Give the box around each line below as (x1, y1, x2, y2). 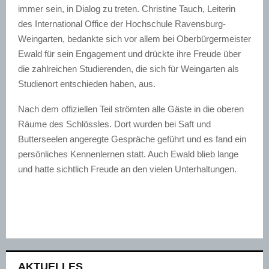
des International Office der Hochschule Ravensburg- (18, 18, 226, 29)
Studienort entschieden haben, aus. (18, 78, 156, 89)
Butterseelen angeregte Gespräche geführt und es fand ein (18, 133, 246, 144)
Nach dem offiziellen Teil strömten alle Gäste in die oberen (18, 103, 244, 114)
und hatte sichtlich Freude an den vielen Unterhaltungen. (18, 163, 237, 174)
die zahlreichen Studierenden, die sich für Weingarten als (18, 63, 239, 74)
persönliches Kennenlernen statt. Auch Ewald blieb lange (18, 148, 238, 159)
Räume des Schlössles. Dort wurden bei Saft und (18, 118, 211, 129)
